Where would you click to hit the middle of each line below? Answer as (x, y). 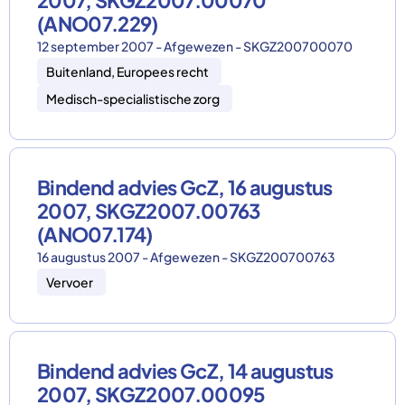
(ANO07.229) (98, 24)
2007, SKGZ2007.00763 (149, 211)
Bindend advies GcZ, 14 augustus (185, 371)
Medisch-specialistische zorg (133, 99)
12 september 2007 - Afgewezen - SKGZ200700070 (195, 46)
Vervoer (70, 282)
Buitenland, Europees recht (127, 71)
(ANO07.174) (95, 234)
